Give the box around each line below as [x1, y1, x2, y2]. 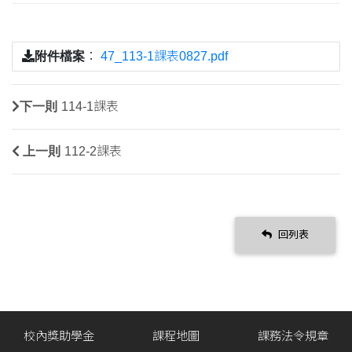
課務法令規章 [258, 328, 329, 343]
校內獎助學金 [23, 328, 94, 343]
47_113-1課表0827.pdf [101, 49, 228, 64]
